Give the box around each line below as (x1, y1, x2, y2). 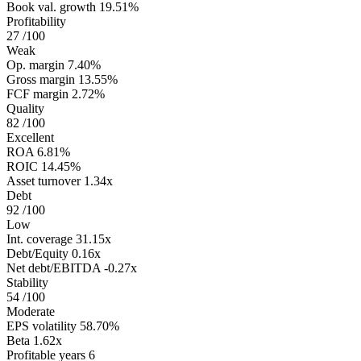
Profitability (6, 14, 66, 28)
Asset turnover (6, 173, 81, 188)
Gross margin (6, 72, 75, 86)
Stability (6, 275, 48, 289)
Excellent (6, 130, 54, 144)
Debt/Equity (6, 246, 68, 260)
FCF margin (6, 86, 68, 101)
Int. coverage (6, 231, 73, 246)
